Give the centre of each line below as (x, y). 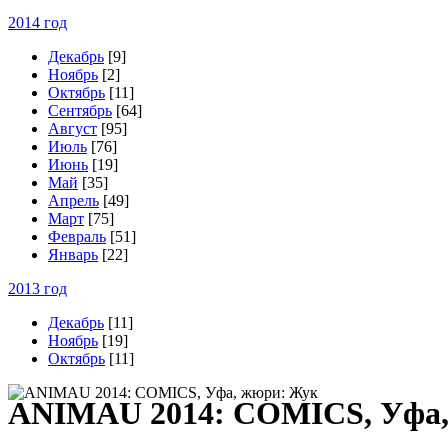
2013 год (37, 288)
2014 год (37, 22)
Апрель (73, 200)
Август (72, 128)
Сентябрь (80, 110)
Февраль (77, 236)
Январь (73, 254)
